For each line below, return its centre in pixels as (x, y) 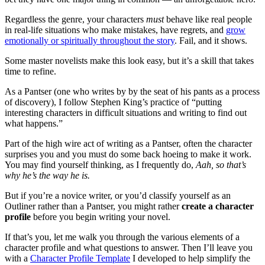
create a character (218, 206)
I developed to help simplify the (190, 258)
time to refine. (30, 71)
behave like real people (208, 19)
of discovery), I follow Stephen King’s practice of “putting (113, 102)
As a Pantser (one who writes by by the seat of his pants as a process (132, 91)
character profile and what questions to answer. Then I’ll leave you (129, 247)
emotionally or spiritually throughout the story (90, 40)
